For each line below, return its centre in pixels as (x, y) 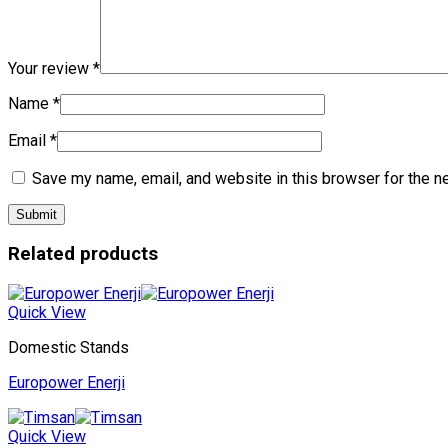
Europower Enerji (66, 383)
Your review (50, 68)
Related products (83, 254)
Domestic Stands (68, 348)
